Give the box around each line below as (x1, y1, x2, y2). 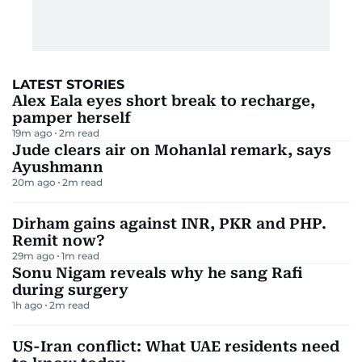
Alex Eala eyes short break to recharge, (12, 92, 315, 109)
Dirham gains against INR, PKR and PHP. (12, 215, 326, 232)
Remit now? (12, 232, 105, 249)
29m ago (12, 250, 55, 262)
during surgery (12, 281, 128, 298)
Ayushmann (12, 158, 103, 175)
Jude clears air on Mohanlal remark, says (12, 141, 331, 158)
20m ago (12, 176, 56, 188)
